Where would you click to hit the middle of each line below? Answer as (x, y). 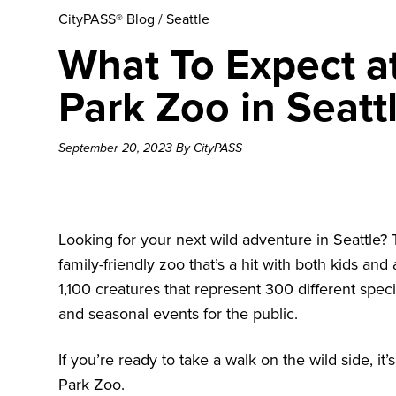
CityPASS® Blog (107, 20)
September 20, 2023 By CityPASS (150, 148)
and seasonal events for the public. (178, 314)
